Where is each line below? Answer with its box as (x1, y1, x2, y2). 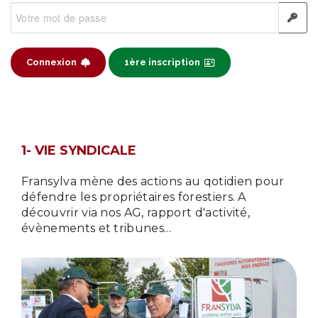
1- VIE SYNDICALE (21, 143, 136, 158)
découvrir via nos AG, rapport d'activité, (21, 206, 251, 219)
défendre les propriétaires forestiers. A (21, 190, 246, 204)
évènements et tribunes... (21, 221, 172, 235)
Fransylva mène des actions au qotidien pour (21, 175, 285, 188)
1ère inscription (124, 57, 200, 67)
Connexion (26, 57, 77, 67)
